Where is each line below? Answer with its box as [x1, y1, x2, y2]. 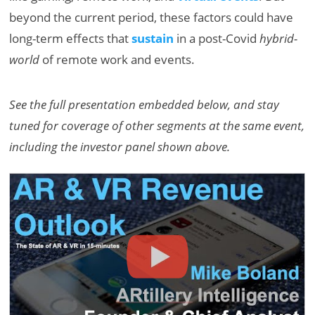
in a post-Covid [174, 30, 260, 47]
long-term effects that [9, 30, 132, 47]
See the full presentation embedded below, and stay [9, 96, 280, 113]
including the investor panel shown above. [9, 139, 233, 155]
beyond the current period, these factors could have [9, 9, 294, 26]
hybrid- [259, 30, 298, 47]
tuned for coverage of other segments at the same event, [9, 117, 305, 134]
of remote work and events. [39, 51, 195, 68]
